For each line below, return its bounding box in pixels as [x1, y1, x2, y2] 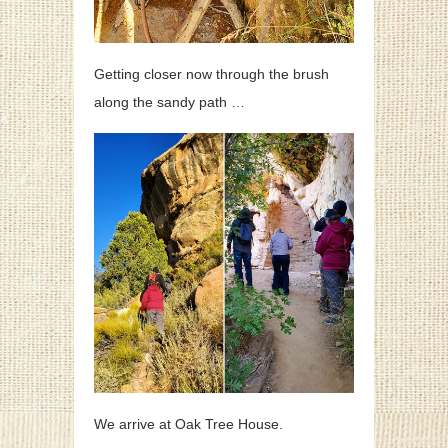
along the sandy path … [94, 94, 245, 111]
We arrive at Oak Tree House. [94, 416, 283, 433]
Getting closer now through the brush [94, 66, 329, 83]
